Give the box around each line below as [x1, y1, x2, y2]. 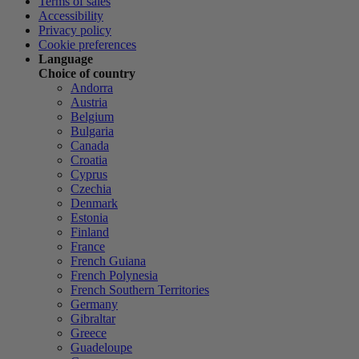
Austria [71, 95, 107, 109]
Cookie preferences [38, 37, 136, 51]
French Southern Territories [71, 282, 209, 296]
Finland [71, 224, 109, 239]
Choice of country [38, 66, 135, 80]
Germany [71, 296, 118, 311]
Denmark [71, 196, 118, 210]
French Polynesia [71, 268, 158, 282]
